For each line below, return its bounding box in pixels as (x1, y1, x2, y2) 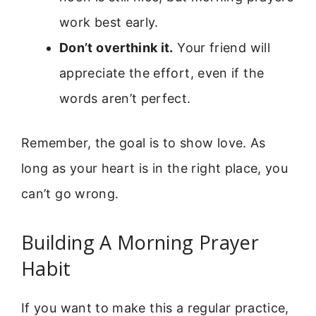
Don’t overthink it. (59, 39, 174, 55)
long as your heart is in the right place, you (21, 160, 288, 176)
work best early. (59, 14, 159, 30)
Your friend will (173, 39, 270, 55)
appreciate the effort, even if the (59, 65, 265, 80)
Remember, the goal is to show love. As (21, 135, 266, 150)
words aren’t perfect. (59, 90, 191, 106)
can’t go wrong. (21, 186, 119, 201)
